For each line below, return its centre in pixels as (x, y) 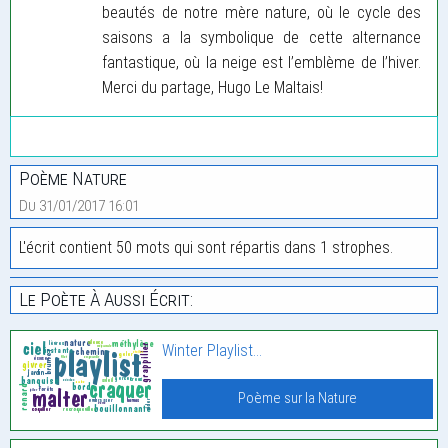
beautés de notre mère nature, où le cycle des (261, 12)
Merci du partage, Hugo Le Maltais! (212, 87)
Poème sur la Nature (298, 398)
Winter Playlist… (212, 350)
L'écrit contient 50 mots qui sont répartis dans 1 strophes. (206, 247)
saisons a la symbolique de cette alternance (261, 37)
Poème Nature (73, 178)
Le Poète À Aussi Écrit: (106, 299)
